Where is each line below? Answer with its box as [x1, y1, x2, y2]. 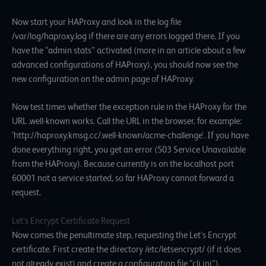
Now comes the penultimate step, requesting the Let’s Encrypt [12, 230, 236, 240]
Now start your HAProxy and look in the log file [12, 17, 181, 27]
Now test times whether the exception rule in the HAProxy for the [12, 102, 246, 112]
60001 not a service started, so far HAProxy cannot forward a [12, 173, 234, 183]
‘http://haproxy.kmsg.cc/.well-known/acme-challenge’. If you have [12, 131, 249, 141]
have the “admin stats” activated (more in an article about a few [12, 45, 245, 55]
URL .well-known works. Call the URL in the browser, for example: [12, 116, 242, 126]
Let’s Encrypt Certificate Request [12, 216, 130, 226]
